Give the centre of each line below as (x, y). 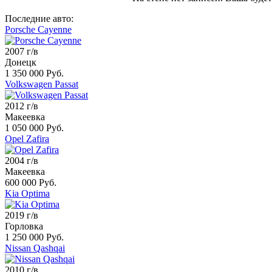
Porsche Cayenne (38, 29)
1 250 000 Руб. (34, 237)
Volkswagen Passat (42, 84)
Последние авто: (39, 19)
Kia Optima (27, 193)
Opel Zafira (27, 139)
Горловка (24, 226)
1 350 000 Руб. (34, 73)
